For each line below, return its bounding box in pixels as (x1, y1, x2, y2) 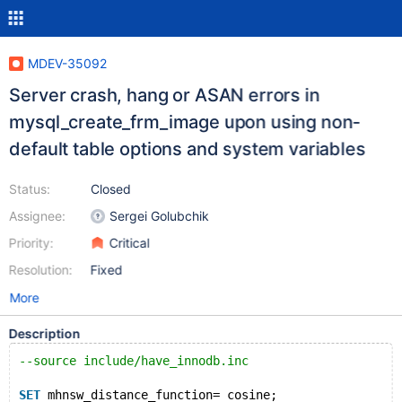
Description (8, 326, 81, 341)
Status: (8, 181, 50, 197)
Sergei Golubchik (109, 208, 209, 223)
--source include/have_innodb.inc (18, 354, 249, 368)
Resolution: (8, 262, 73, 277)
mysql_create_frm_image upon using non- (8, 111, 361, 133)
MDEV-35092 (27, 56, 107, 71)
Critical (109, 235, 150, 250)
